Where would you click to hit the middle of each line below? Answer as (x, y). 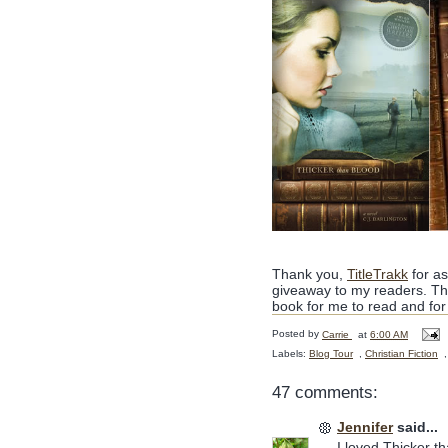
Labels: (290, 354)
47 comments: (325, 393)
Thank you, (309, 274)
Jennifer (365, 427)
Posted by (297, 334)
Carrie (335, 334)
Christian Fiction (401, 354)
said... (415, 427)
